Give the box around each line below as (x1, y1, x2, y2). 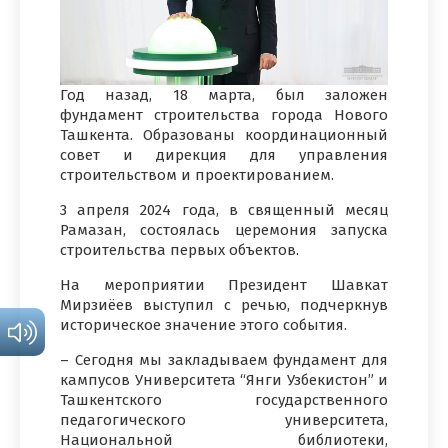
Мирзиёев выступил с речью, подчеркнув (60, 295, 388, 314)
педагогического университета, (60, 410, 388, 429)
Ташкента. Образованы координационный (60, 125, 388, 144)
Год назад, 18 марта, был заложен (60, 85, 388, 104)
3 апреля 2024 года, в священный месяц (60, 200, 388, 219)
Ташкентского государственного (60, 390, 388, 409)
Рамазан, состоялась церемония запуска (60, 220, 388, 239)
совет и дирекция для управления (60, 145, 388, 164)
